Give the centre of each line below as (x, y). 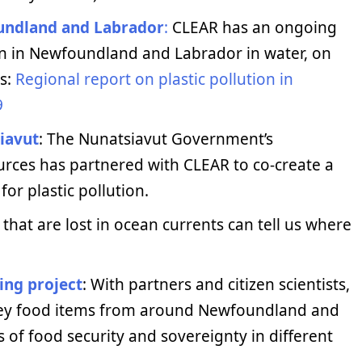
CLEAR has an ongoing (253, 27)
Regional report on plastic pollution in (154, 79)
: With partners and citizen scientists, (216, 284)
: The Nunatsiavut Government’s (156, 139)
